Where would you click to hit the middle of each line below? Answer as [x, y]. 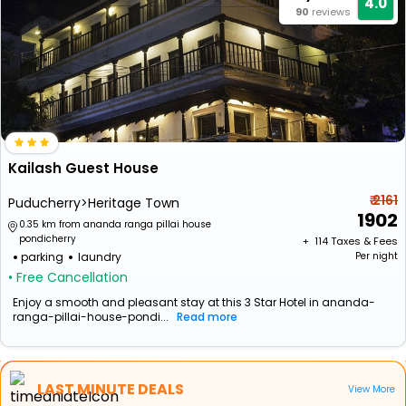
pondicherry [48, 239]
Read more [207, 317]
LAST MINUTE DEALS [111, 389]
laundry [100, 257]
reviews [331, 12]
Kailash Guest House [83, 168]
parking [42, 257]
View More [372, 389]
